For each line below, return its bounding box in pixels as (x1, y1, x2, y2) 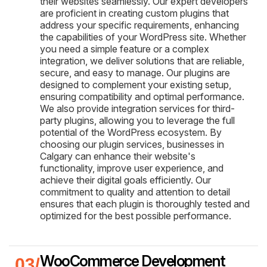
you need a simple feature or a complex (40, 42, 209, 55)
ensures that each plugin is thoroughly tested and (40, 197, 250, 210)
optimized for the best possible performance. (40, 209, 231, 222)
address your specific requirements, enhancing (40, 18, 239, 31)
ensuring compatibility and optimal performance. (40, 90, 244, 103)
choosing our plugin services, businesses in (40, 138, 224, 150)
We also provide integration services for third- (40, 102, 235, 114)
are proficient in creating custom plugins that (40, 7, 229, 19)
